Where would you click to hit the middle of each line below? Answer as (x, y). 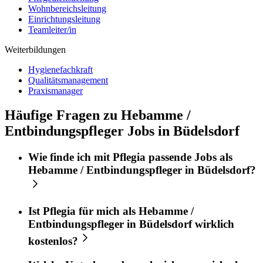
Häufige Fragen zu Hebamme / (98, 115)
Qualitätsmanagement (68, 80)
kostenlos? (53, 241)
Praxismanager (55, 90)
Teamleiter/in (52, 29)
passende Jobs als (189, 157)
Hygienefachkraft (60, 69)
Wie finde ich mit (70, 157)
